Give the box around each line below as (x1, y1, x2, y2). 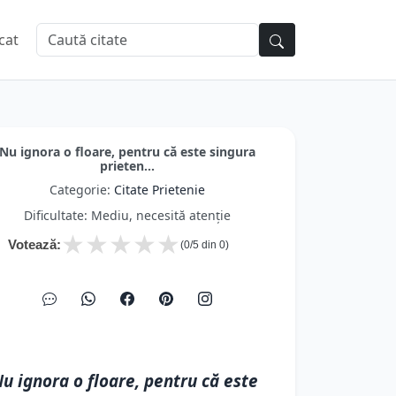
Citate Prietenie (114, 181, 205, 198)
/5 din (190, 239, 219, 251)
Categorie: (49, 181, 114, 198)
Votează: (8, 237, 61, 252)
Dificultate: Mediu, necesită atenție (24, 207, 231, 224)
